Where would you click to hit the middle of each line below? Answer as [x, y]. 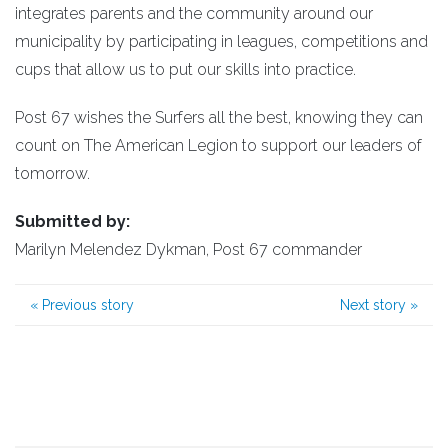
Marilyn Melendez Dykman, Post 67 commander [188, 249]
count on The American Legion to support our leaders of [218, 145]
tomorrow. [52, 173]
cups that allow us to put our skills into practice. [185, 69]
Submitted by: [72, 221]
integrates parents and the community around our [194, 13]
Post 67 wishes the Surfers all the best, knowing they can [219, 117]
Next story [375, 304]
